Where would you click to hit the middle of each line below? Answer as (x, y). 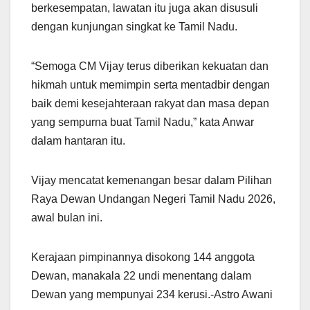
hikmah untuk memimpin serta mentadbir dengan (151, 85)
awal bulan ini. (67, 218)
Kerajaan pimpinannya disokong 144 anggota (143, 257)
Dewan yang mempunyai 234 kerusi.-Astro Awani (152, 295)
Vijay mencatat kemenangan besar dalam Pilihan (152, 181)
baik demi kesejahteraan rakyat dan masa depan (150, 104)
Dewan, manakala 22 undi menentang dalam (141, 276)
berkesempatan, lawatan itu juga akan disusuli (145, 8)
